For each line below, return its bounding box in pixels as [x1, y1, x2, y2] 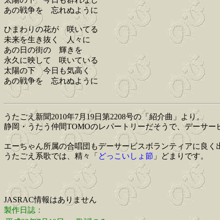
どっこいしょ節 [98, 152, 153, 161]
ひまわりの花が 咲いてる [4, 25, 98, 34]
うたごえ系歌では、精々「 [4, 152, 98, 161]
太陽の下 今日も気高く [4, 66, 90, 75]
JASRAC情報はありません [4, 195, 97, 204]
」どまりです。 [153, 152, 208, 161]
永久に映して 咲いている [4, 56, 98, 65]
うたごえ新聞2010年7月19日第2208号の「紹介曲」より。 [4, 112, 204, 121]
